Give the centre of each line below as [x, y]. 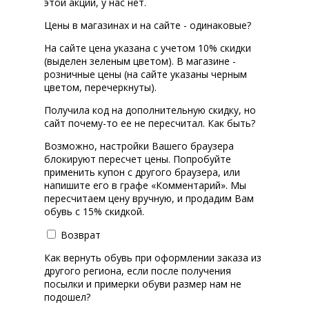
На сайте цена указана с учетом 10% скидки [148, 48]
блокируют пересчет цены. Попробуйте [138, 159]
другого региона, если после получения [138, 271]
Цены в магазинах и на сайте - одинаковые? [148, 26]
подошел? [67, 297]
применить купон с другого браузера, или [142, 172]
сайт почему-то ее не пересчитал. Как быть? [150, 123]
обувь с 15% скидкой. [94, 212]
